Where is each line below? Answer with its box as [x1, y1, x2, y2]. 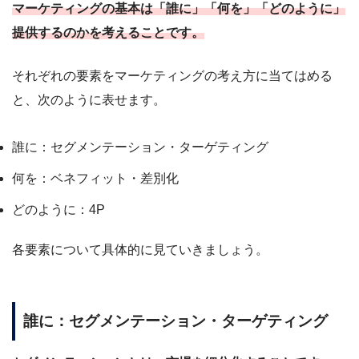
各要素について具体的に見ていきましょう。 [12, 242, 268, 256]
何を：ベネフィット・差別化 [12, 171, 179, 185]
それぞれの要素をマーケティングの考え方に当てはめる [12, 68, 333, 83]
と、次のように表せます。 [12, 92, 166, 107]
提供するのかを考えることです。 [12, 25, 204, 39]
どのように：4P [12, 202, 105, 216]
